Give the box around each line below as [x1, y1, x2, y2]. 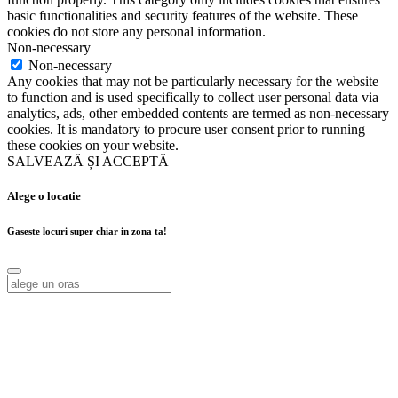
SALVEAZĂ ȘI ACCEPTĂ [7, 153, 169, 169]
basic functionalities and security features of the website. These [7, 7, 358, 23]
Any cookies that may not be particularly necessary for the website [7, 73, 378, 89]
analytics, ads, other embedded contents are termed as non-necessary [7, 105, 389, 121]
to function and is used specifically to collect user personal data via [7, 89, 378, 105]
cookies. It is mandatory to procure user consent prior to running [7, 121, 365, 137]
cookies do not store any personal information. [7, 23, 266, 39]
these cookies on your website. [7, 137, 179, 153]
